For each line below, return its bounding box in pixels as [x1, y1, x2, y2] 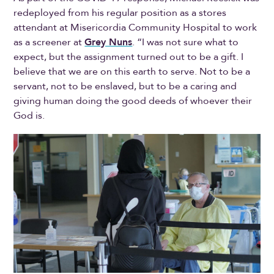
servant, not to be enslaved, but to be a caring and [13, 80, 237, 94]
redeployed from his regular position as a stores [13, 6, 227, 20]
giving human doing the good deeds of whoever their [13, 94, 253, 108]
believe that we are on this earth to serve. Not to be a [13, 65, 251, 79]
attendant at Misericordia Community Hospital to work [13, 21, 257, 35]
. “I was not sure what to [132, 35, 239, 50]
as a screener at [13, 35, 85, 50]
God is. [13, 109, 45, 123]
